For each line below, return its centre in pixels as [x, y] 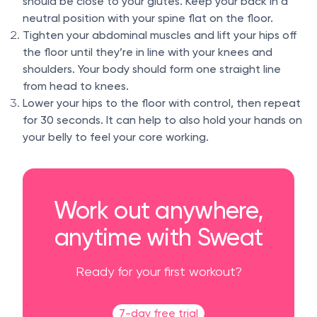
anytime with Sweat [158, 236]
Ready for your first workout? [158, 271]
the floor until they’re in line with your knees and [148, 52]
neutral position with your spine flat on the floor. [149, 18]
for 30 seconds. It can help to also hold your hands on [162, 120]
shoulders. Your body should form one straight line [152, 69]
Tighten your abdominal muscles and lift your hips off [160, 35]
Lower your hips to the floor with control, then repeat [162, 103]
